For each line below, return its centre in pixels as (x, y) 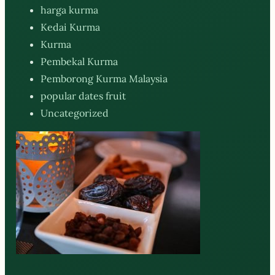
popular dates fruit (83, 95)
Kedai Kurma (70, 27)
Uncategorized (75, 113)
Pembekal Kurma (79, 61)
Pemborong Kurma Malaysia (104, 78)
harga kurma (69, 10)
